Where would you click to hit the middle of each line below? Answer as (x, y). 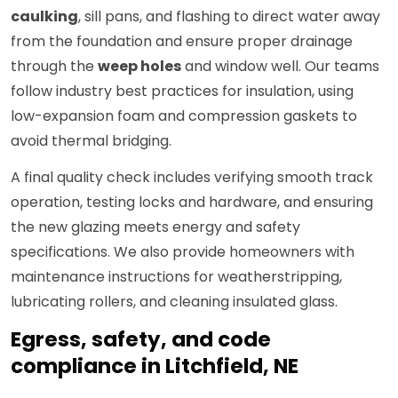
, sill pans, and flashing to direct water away (229, 17)
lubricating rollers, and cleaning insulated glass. (174, 302)
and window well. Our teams (280, 67)
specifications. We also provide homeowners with (183, 252)
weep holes (139, 67)
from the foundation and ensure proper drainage (182, 42)
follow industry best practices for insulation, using (182, 92)
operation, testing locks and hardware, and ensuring (192, 203)
